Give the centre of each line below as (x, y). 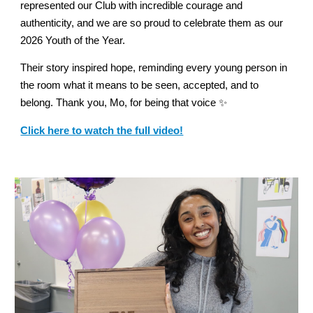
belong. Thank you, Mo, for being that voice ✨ (124, 103)
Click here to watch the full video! (102, 130)
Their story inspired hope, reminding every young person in (154, 68)
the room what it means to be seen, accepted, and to (140, 86)
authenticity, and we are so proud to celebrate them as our (152, 23)
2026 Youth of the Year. (73, 40)
